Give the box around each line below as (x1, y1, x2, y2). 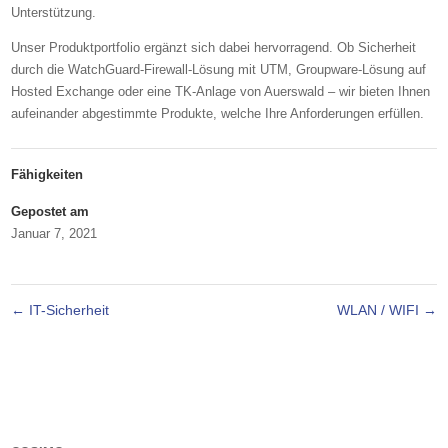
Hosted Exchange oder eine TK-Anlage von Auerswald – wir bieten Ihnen (11, 84, 431, 99)
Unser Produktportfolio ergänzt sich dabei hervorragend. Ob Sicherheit (11, 40, 417, 55)
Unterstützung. (11, 5, 97, 20)
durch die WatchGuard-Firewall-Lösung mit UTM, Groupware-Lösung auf (11, 62, 427, 77)
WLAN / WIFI (336, 302, 423, 318)
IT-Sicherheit (25, 302, 110, 318)
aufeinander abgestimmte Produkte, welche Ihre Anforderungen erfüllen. (11, 106, 425, 121)
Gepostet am (11, 204, 90, 219)
